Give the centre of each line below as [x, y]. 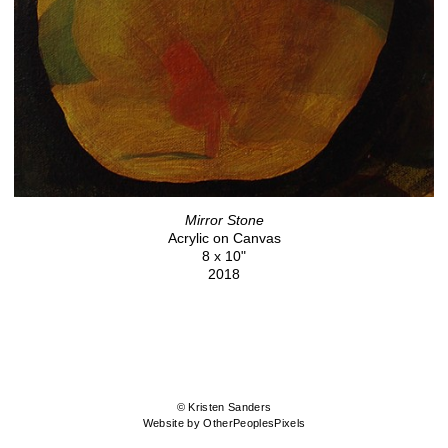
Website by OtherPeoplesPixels [224, 423]
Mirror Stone [224, 220]
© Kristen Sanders [224, 407]
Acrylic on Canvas [224, 238]
